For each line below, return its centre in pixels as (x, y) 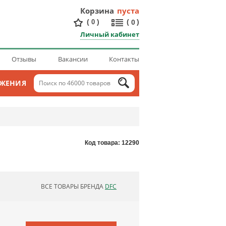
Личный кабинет (110, 34)
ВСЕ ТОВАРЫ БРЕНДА (73, 187)
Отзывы (24, 59)
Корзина (97, 11)
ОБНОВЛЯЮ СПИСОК (104, 188)
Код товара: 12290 (112, 143)
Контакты (124, 59)
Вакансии (73, 59)
